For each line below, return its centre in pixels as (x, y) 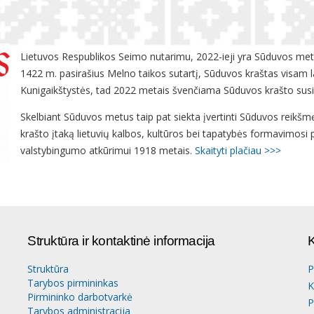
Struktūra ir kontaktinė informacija (121, 241)
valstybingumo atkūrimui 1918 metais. (108, 150)
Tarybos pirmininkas (73, 283)
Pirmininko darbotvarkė (80, 297)
